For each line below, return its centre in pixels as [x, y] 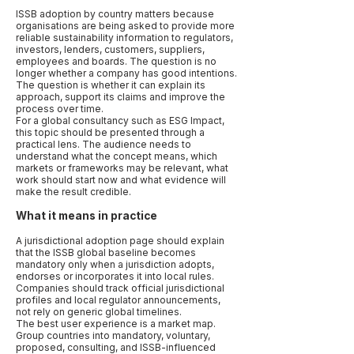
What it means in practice [87, 216]
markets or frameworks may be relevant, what [122, 168]
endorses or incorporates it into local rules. [115, 276]
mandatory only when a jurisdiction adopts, [115, 264]
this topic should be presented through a [110, 132]
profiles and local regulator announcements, [118, 300]
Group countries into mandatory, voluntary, [113, 335]
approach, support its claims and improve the [121, 97]
